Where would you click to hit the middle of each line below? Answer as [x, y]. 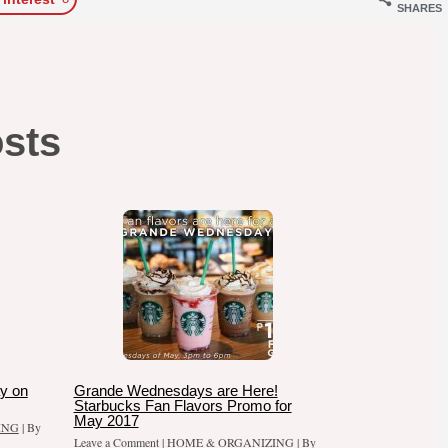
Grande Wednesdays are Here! [175, 390]
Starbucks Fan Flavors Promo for [182, 405]
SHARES [419, 8]
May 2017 [106, 420]
